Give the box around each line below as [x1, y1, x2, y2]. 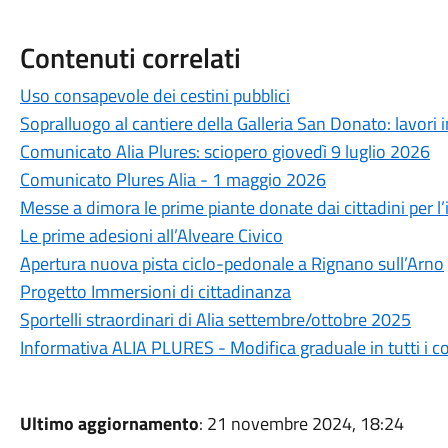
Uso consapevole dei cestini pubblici [19, 82, 290, 109]
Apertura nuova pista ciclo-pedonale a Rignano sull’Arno [19, 250, 444, 277]
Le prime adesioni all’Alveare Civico [19, 222, 283, 249]
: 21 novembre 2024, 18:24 [198, 410, 404, 437]
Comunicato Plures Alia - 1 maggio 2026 [19, 166, 326, 193]
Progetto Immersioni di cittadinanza [19, 278, 291, 305]
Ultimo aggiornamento [19, 410, 199, 437]
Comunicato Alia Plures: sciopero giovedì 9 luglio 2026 [19, 138, 430, 165]
